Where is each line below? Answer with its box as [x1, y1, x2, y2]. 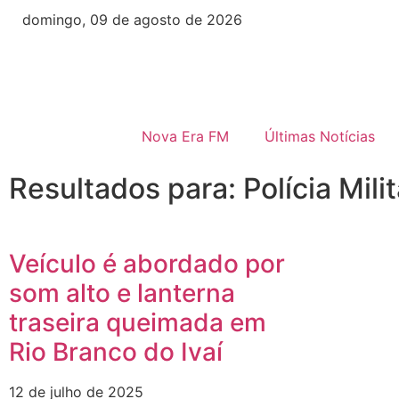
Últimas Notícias [264, 127, 375, 145]
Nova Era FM [141, 127, 229, 145]
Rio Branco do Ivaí [9, 337, 223, 367]
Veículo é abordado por [9, 248, 285, 279]
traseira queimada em [9, 307, 266, 338]
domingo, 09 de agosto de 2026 [9, 11, 242, 28]
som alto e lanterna [9, 278, 235, 308]
